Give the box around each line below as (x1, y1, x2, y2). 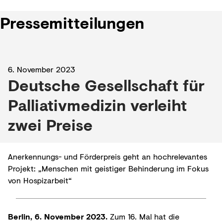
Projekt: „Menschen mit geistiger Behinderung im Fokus (8, 163, 209, 174)
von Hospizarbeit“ (8, 174, 72, 186)
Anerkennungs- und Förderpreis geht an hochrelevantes (8, 151, 207, 162)
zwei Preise (8, 113, 93, 136)
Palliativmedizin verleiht (8, 93, 187, 116)
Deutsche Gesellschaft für (8, 73, 205, 97)
